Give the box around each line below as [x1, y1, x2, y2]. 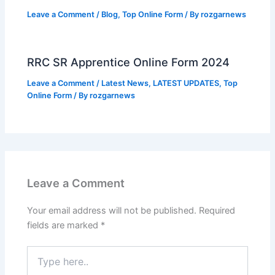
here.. [26, 258, 50, 269]
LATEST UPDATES [153, 79, 220, 88]
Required [199, 205, 236, 217]
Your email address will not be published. [27, 205, 197, 217]
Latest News [101, 79, 149, 88]
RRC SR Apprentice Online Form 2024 [27, 55, 230, 69]
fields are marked [27, 220, 101, 231]
